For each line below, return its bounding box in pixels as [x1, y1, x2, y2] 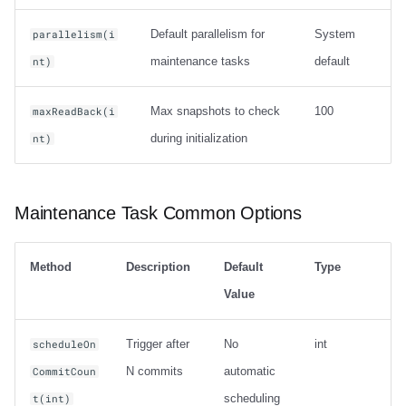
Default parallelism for [150, 27, 265, 42]
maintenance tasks [150, 54, 250, 69]
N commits [126, 363, 183, 378]
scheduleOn [33, 337, 97, 351]
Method [30, 259, 72, 274]
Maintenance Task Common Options [14, 202, 302, 223]
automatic [224, 363, 275, 378]
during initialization [150, 131, 247, 146]
